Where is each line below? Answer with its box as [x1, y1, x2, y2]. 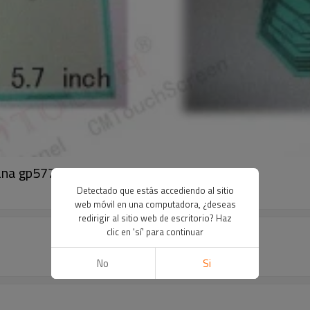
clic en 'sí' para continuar [107, 224, 203, 239]
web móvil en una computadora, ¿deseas [74, 197, 236, 211]
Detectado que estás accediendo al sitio [76, 183, 234, 197]
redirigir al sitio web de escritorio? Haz [78, 210, 232, 225]
